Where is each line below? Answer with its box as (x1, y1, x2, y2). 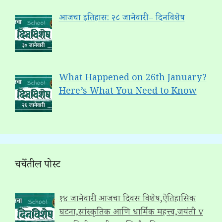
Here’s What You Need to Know (58, 85, 197, 99)
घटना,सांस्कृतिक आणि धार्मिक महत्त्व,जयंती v (59, 206, 203, 220)
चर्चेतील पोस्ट (15, 158, 60, 174)
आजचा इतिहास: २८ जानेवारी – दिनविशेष (58, 11, 185, 26)
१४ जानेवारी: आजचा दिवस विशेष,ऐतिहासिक (59, 192, 196, 207)
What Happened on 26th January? (58, 71, 207, 86)
